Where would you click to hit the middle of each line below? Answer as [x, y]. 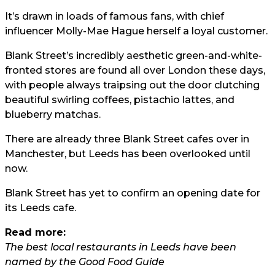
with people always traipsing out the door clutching [132, 85]
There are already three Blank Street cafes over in [127, 139]
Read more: [35, 232]
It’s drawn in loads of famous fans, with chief [114, 16]
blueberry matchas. [53, 114]
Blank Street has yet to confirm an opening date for [133, 193]
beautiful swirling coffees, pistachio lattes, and [120, 99]
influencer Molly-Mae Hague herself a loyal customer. [136, 31]
